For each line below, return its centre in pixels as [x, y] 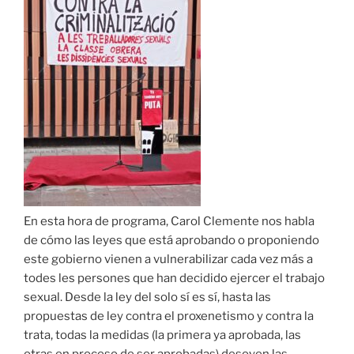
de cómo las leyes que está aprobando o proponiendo [171, 241]
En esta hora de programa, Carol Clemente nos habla [169, 222]
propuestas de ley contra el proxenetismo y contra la [169, 316]
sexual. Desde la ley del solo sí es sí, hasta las [147, 298]
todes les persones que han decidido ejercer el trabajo [174, 279]
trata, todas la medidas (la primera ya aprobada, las [162, 335]
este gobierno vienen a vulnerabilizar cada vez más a [168, 260]
